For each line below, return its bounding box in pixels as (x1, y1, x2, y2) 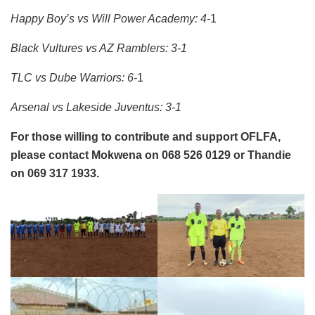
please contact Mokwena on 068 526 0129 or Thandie (11, 148, 291, 161)
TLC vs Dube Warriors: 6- (11, 71, 137, 84)
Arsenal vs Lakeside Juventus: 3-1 (11, 101, 181, 113)
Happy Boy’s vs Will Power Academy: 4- (11, 12, 210, 25)
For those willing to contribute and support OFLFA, (11, 130, 281, 143)
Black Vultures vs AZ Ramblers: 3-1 (11, 41, 187, 54)
